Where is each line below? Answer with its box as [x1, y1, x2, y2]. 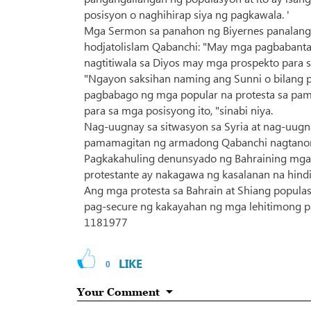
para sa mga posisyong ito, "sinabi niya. [84, 103, 273, 118]
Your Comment [77, 285, 160, 299]
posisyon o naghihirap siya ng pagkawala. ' [84, 7, 289, 22]
